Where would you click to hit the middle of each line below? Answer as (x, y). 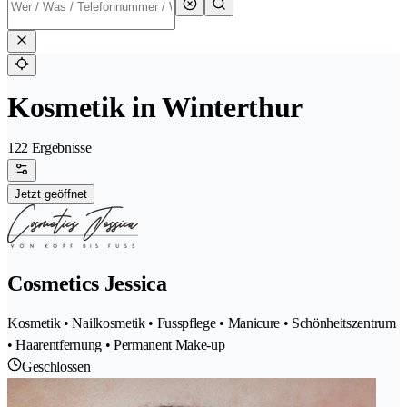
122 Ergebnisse (50, 148)
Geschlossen (56, 367)
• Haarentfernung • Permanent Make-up (116, 345)
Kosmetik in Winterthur (155, 108)
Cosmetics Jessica (87, 284)
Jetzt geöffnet (51, 194)
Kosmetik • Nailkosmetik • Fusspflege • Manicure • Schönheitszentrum (202, 323)
